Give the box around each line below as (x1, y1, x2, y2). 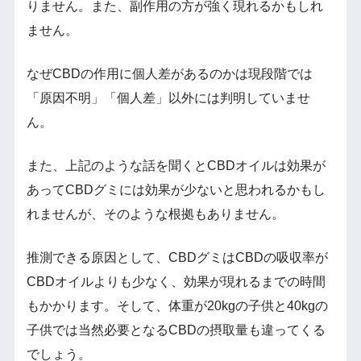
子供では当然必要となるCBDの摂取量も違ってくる (26, 323, 326, 338)
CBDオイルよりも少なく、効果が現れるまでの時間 (26, 275, 326, 289)
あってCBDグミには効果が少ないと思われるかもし (26, 183, 326, 197)
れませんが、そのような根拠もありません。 (26, 207, 284, 222)
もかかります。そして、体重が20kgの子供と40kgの (26, 299, 328, 313)
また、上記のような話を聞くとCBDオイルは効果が (26, 159, 326, 173)
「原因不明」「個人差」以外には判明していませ (26, 91, 310, 106)
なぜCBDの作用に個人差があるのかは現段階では (26, 67, 313, 81)
